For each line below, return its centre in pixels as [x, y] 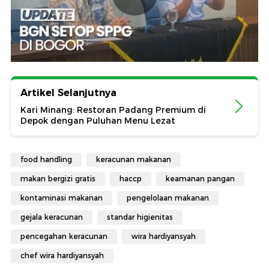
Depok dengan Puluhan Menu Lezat [98, 121]
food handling [46, 160]
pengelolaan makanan [168, 198]
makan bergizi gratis [58, 179]
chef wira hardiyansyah [62, 256]
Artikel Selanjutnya [68, 93]
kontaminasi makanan [62, 198]
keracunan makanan [134, 160]
